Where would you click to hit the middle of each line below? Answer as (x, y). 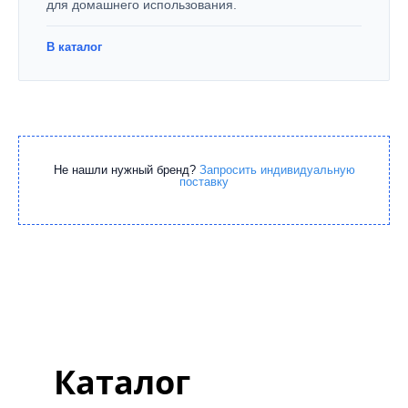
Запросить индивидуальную (277, 170)
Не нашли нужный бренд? (126, 170)
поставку (204, 182)
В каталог (74, 47)
